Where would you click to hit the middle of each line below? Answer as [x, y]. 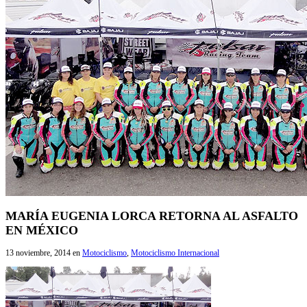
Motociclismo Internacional [175, 253]
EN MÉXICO [42, 230]
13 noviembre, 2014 [38, 253]
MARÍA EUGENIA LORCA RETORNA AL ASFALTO [152, 216]
